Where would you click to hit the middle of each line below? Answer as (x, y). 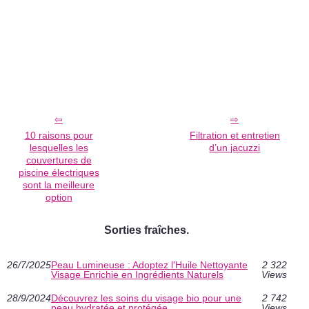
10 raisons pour (59, 135)
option (59, 197)
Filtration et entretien (235, 135)
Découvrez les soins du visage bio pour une (146, 298)
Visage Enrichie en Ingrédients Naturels (137, 274)
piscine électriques (59, 172)
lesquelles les (59, 147)
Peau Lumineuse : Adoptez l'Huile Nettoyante (149, 265)
